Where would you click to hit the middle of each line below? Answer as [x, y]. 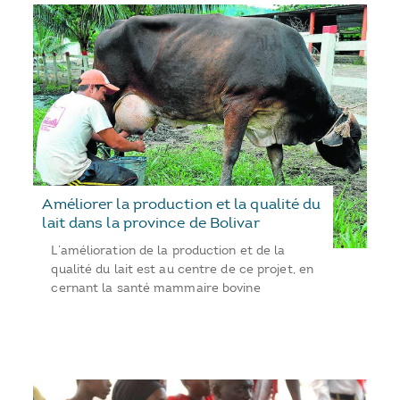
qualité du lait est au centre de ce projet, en [183, 269]
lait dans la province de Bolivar [151, 222]
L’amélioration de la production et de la [168, 250]
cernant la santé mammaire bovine [156, 287]
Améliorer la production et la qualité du [182, 203]
